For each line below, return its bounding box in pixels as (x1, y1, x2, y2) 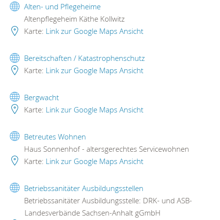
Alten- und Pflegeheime (24, 1, 101, 12)
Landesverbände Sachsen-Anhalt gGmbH (25, 207, 161, 218)
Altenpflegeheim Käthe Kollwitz (22, 14, 125, 24)
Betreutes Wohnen (24, 131, 86, 141)
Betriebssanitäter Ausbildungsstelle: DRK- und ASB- (22, 195, 192, 205)
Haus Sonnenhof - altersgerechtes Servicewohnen (22, 143, 189, 154)
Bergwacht (24, 92, 59, 102)
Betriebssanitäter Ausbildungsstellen (24, 183, 143, 193)
